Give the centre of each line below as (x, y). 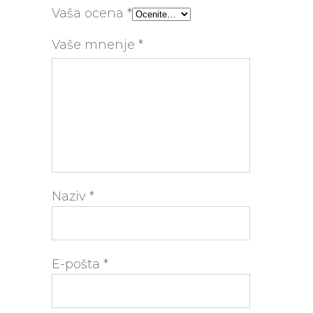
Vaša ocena (89, 13)
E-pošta (78, 264)
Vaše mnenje (95, 45)
